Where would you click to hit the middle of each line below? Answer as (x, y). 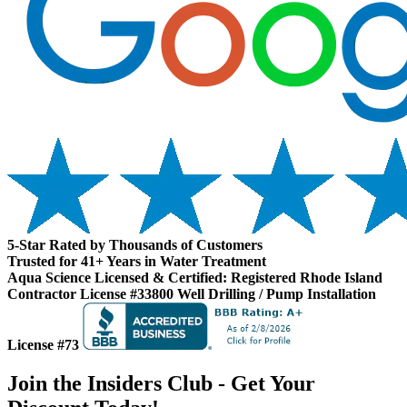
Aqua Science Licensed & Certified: (117, 278)
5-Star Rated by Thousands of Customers (135, 245)
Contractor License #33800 (90, 294)
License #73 (43, 345)
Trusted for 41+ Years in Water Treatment (137, 262)
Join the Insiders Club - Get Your (161, 383)
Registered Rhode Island (307, 278)
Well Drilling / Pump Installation (277, 294)
